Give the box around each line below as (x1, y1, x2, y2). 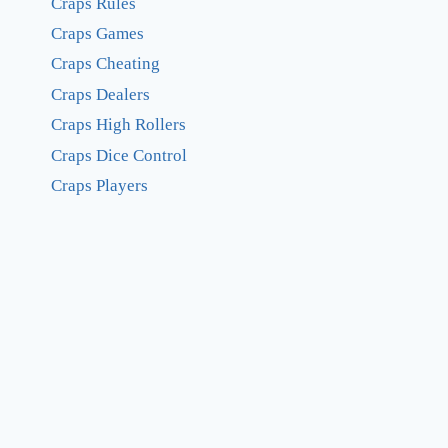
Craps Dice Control (51, 145, 187, 165)
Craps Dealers (51, 84, 150, 104)
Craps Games (51, 24, 144, 44)
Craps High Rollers (51, 115, 186, 135)
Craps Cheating (51, 54, 160, 74)
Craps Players (51, 175, 148, 195)
